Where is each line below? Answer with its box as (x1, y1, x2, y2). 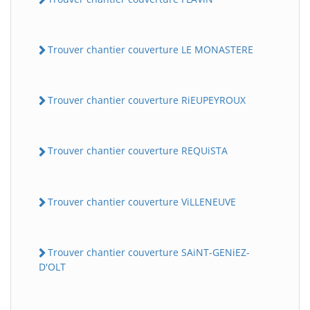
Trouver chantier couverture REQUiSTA (48, 144, 228, 158)
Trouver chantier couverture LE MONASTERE (48, 42, 253, 56)
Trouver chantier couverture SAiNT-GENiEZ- (48, 245, 250, 259)
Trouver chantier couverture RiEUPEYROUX (48, 93, 246, 107)
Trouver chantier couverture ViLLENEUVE (48, 194, 236, 208)
